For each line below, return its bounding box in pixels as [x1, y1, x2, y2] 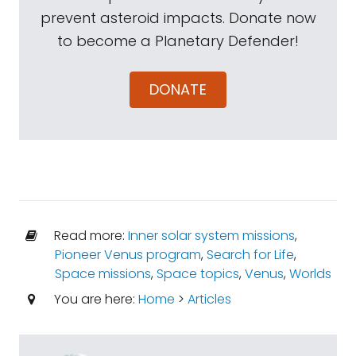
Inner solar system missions [127, 226, 295, 245]
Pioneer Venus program [54, 246, 201, 264]
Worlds [288, 265, 331, 283]
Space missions [54, 265, 151, 283]
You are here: [50, 290, 138, 308]
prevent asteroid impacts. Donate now [40, 8, 316, 28]
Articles [187, 290, 231, 308]
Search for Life [206, 246, 294, 264]
